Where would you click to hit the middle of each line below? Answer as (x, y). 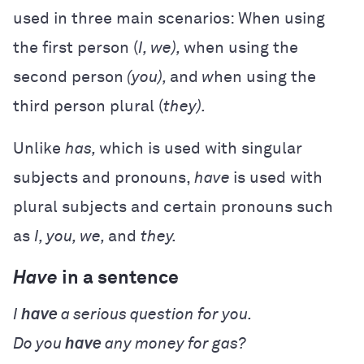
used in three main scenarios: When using (169, 18)
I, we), (161, 48)
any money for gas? (174, 343)
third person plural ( (88, 106)
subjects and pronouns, (104, 178)
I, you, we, (71, 236)
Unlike (39, 148)
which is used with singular (201, 148)
